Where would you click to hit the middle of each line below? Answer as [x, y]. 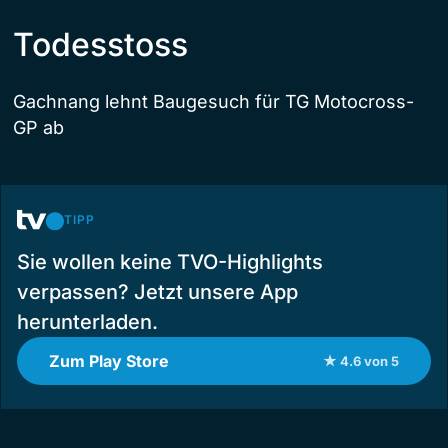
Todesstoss [100, 44]
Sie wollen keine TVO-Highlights [170, 261]
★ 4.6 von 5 [361, 360]
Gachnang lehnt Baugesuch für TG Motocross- [213, 101]
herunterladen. [87, 321]
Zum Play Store [109, 360]
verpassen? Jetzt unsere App [157, 291]
